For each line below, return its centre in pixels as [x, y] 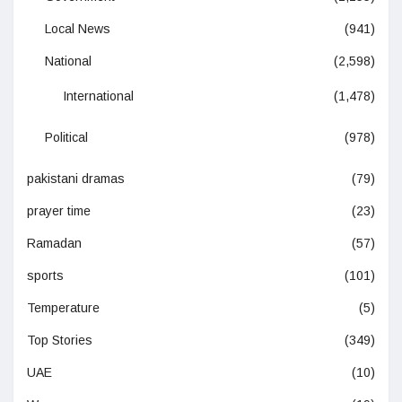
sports [45, 276]
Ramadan [54, 244]
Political [66, 138]
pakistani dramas [76, 179]
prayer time [59, 211]
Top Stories [60, 341]
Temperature [63, 308]
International [98, 96]
